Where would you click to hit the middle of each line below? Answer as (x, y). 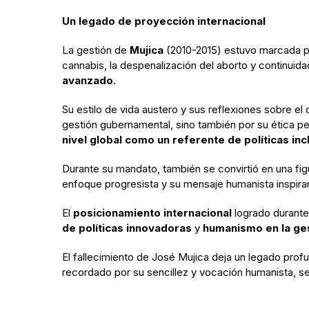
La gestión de (96, 50)
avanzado (88, 80)
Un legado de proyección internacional (164, 21)
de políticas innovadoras (127, 228)
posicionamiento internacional (152, 212)
